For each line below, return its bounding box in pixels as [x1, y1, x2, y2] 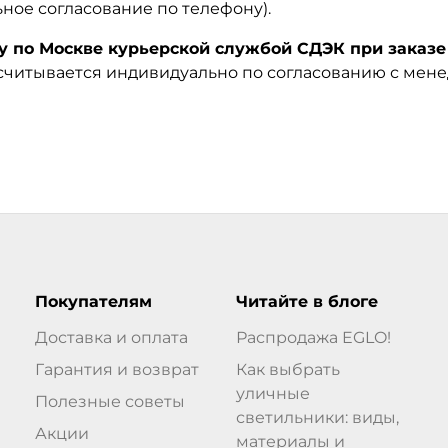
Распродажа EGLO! [235, 327, 391, 347]
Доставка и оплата [34, 327, 188, 347]
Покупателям [34, 291, 152, 311]
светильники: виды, [235, 407, 399, 427]
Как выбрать [235, 359, 340, 379]
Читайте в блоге [235, 291, 378, 311]
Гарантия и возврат [34, 359, 199, 379]
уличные [235, 383, 310, 403]
